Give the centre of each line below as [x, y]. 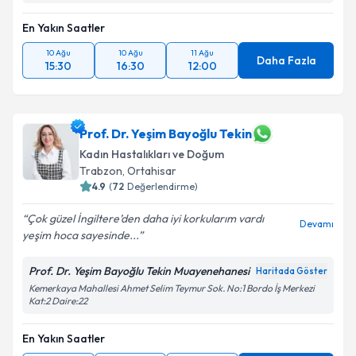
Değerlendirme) [163, 186]
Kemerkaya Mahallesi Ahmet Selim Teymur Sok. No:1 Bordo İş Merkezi [172, 288]
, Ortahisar [149, 171]
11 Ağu [203, 53]
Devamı [317, 224]
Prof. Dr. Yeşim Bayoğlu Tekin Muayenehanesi [139, 271]
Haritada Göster [292, 271]
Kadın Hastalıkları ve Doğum [152, 154]
